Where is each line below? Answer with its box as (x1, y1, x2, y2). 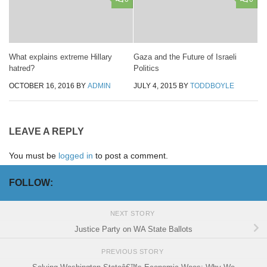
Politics (133, 63, 159, 73)
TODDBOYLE (190, 81, 234, 90)
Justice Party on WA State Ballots (74, 225, 193, 234)
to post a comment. (93, 151, 168, 161)
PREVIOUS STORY (101, 248, 166, 256)
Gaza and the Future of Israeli (133, 52, 237, 61)
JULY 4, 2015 (133, 81, 177, 90)
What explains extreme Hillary (9, 52, 112, 61)
